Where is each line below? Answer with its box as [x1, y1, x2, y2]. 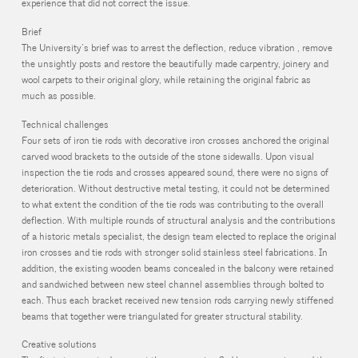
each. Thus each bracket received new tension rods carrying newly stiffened [21, 294, 333, 307]
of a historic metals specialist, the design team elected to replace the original [21, 230, 336, 243]
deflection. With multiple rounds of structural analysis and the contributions [21, 214, 336, 227]
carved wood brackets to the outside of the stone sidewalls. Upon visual [21, 150, 314, 163]
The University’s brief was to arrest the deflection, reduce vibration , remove [21, 42, 332, 54]
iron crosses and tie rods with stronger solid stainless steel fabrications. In [21, 246, 328, 259]
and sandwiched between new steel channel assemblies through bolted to [21, 278, 324, 291]
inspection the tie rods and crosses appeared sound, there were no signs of [21, 166, 328, 179]
